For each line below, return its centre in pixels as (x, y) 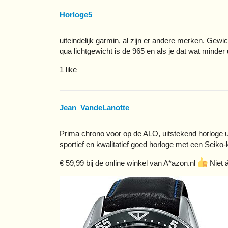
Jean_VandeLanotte (94, 107)
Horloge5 (76, 15)
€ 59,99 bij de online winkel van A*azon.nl (129, 163)
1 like (68, 70)
